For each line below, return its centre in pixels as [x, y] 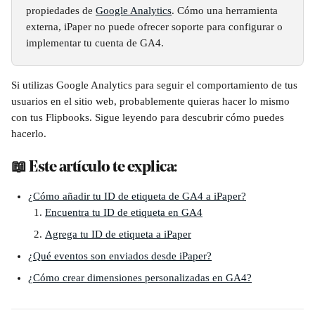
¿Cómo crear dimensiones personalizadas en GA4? [140, 278]
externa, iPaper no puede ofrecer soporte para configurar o [156, 27]
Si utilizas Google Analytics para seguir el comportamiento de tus [156, 85]
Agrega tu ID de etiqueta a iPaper [118, 234]
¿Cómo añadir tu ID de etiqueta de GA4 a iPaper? [137, 196]
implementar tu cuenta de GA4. [96, 43]
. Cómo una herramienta [226, 11]
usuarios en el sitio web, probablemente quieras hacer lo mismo [152, 101]
